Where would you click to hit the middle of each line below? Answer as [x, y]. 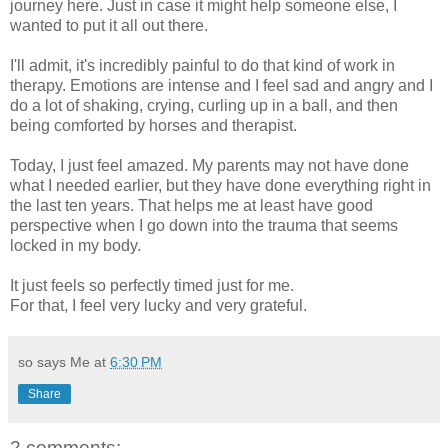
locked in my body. [75, 245]
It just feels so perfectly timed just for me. [152, 285]
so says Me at [64, 361]
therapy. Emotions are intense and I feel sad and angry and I [221, 85]
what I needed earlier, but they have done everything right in [220, 185]
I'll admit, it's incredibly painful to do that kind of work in [202, 65]
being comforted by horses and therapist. [153, 125]
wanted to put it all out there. [109, 25]
